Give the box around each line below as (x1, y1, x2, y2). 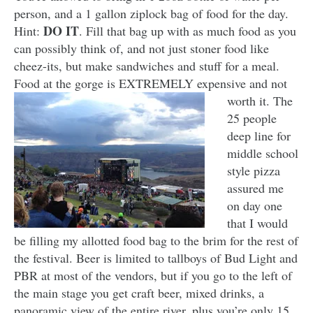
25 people (227, 110, 277, 127)
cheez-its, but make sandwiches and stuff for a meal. (14, 57, 279, 75)
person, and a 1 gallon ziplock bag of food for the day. (14, 5, 289, 22)
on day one (227, 197, 282, 214)
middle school (227, 145, 298, 162)
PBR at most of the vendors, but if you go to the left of (14, 267, 292, 284)
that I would (227, 214, 288, 232)
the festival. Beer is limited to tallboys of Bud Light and (14, 249, 298, 267)
